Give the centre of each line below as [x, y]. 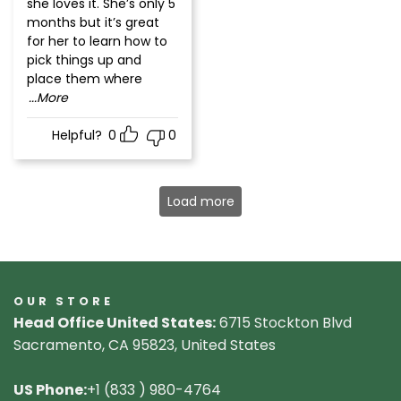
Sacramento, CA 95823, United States [145, 345]
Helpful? [77, 136]
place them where [85, 79]
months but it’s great [93, 23]
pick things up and [84, 60]
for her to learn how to [97, 42]
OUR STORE [64, 301]
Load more [200, 201]
